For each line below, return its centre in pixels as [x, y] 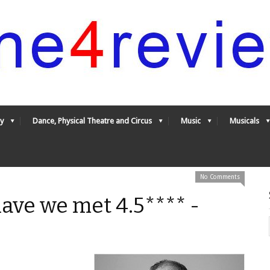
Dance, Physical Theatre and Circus [92, 121]
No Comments [220, 177]
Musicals [244, 121]
